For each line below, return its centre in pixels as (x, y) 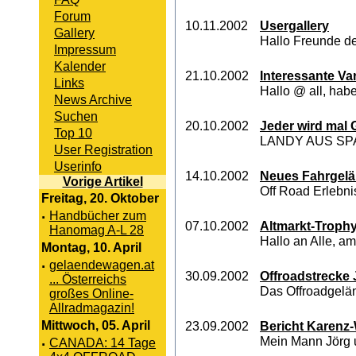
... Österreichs (88, 279)
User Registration (103, 149)
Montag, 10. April (91, 248)
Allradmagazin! (92, 308)
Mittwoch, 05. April (96, 325)
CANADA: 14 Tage (103, 343)
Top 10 (73, 133)
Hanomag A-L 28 (97, 230)
